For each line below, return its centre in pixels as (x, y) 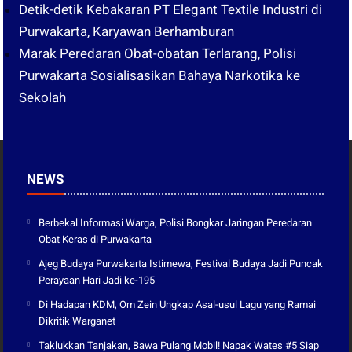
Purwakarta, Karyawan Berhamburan (127, 31)
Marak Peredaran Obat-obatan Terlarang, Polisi (158, 53)
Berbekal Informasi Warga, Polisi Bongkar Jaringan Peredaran (176, 222)
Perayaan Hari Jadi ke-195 (97, 280)
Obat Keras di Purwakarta (95, 239)
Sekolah (43, 97)
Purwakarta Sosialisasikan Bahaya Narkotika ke (160, 75)
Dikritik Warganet (77, 321)
